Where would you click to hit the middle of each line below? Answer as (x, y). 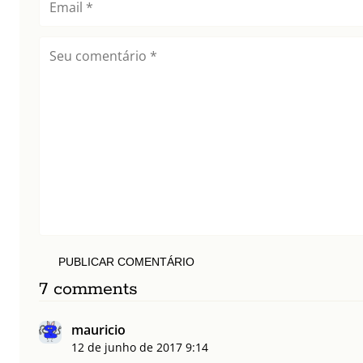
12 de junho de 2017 (127, 348)
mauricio (98, 330)
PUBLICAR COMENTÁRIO (126, 262)
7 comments (88, 290)
